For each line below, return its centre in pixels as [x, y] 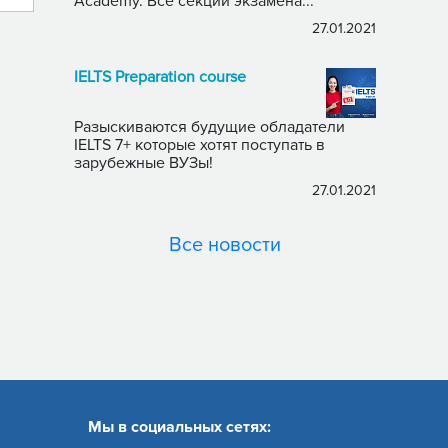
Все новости [225, 245]
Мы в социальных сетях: [179, 427]
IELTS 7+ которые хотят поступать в [104, 145]
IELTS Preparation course [160, 77]
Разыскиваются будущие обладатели [209, 127]
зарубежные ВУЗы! [143, 163]
